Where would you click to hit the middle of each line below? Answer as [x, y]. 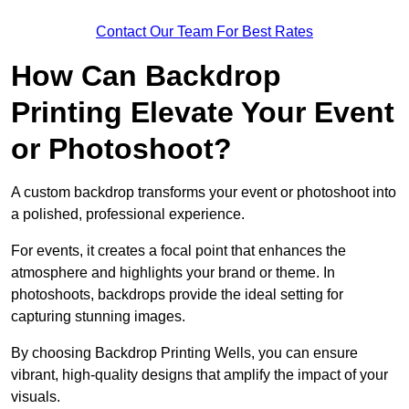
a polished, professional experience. [128, 215]
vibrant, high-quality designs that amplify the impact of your [199, 375]
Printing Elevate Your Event [203, 113]
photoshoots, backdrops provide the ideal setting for [177, 295]
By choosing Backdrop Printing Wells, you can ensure [184, 353]
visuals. [36, 397]
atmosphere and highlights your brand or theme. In [173, 273]
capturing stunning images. [98, 317]
